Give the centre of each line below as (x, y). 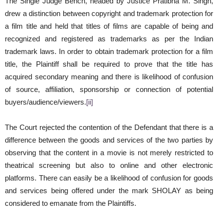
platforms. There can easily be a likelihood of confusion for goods (109, 178)
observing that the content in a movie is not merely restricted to (109, 153)
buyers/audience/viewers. (45, 102)
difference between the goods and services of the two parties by (109, 140)
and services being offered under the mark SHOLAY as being (109, 191)
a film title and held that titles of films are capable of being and (109, 26)
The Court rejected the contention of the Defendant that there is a (109, 127)
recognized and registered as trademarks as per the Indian (109, 39)
